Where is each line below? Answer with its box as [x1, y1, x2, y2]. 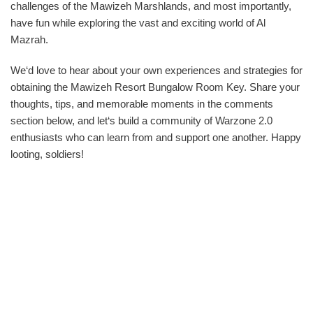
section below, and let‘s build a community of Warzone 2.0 [10, 115, 272, 126]
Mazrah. [10, 34, 48, 45]
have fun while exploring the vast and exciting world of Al [10, 17, 265, 29]
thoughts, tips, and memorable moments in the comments [10, 98, 273, 110]
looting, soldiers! [10, 148, 84, 160]
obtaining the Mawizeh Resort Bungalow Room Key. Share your [10, 81, 300, 93]
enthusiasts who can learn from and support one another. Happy [10, 131, 301, 143]
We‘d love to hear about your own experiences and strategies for [10, 64, 303, 76]
